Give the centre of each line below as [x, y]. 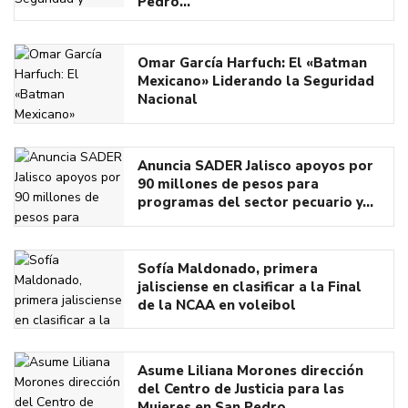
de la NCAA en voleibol [217, 305]
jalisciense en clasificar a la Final [250, 286]
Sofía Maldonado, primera [228, 268]
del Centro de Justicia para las [241, 389]
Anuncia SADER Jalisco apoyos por [255, 165]
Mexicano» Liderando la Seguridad [256, 81]
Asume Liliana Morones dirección [250, 371]
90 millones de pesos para [228, 184]
